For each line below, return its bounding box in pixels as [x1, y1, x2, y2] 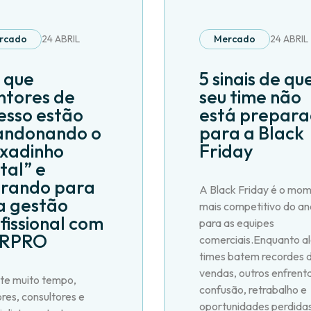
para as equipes [199, 216, 274, 230]
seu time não [199, 85, 301, 109]
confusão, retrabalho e [199, 283, 307, 297]
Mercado [213, 33, 255, 46]
